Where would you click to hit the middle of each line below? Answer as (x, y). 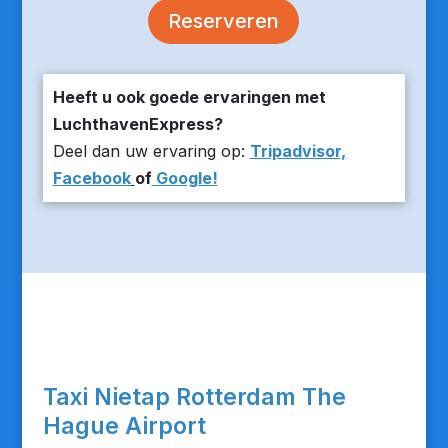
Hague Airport (124, 426)
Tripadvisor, (297, 151)
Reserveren (224, 21)
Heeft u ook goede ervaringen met (189, 97)
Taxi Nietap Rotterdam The (194, 397)
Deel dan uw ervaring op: (151, 151)
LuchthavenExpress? (137, 124)
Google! (184, 178)
